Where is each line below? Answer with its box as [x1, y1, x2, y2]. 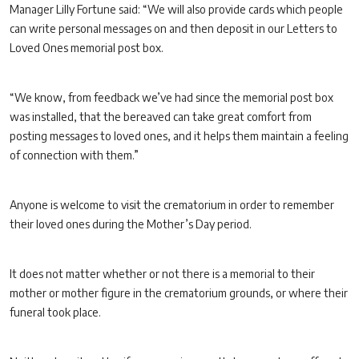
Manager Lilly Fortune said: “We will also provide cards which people [10, 2, 343, 16]
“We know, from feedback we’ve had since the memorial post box [10, 91, 333, 104]
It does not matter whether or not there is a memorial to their [10, 267, 315, 280]
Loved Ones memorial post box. [10, 41, 163, 54]
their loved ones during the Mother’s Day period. [10, 217, 252, 231]
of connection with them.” [10, 148, 139, 162]
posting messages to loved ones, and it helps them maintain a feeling [10, 129, 349, 143]
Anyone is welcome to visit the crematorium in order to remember [10, 198, 334, 212]
